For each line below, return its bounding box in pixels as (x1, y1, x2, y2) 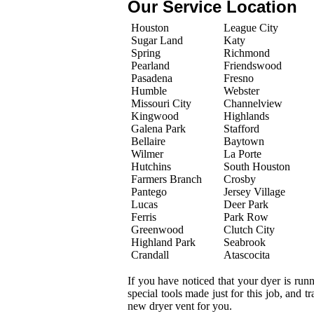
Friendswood (224, 60, 282, 71)
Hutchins (131, 161, 171, 172)
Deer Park (224, 198, 268, 210)
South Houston (224, 161, 290, 172)
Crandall (131, 249, 169, 261)
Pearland (131, 60, 170, 71)
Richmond (224, 47, 270, 59)
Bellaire (131, 135, 165, 147)
